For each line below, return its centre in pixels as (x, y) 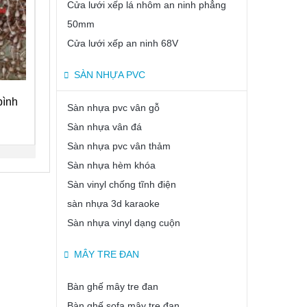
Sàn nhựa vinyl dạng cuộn (124, 223)
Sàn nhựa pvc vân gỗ (113, 108)
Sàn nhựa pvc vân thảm (119, 146)
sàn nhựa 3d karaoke (113, 204)
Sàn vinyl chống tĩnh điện (122, 184)
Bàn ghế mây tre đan (113, 286)
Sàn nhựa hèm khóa (111, 165)
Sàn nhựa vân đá (105, 127)
